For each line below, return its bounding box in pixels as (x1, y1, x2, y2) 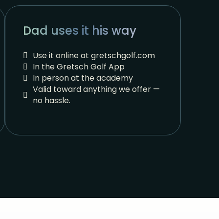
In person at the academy (32, 72, 133, 84)
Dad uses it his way (22, 22, 136, 39)
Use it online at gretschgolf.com (32, 50, 155, 62)
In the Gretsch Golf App (32, 61, 125, 73)
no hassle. (32, 95, 70, 107)
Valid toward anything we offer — (32, 84, 160, 95)
